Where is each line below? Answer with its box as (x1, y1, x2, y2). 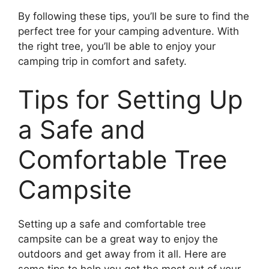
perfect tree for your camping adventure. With (18, 25, 239, 38)
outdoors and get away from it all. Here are (18, 247, 226, 260)
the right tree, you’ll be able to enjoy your (18, 40, 216, 53)
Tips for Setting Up (18, 83, 243, 115)
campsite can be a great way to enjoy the (18, 232, 218, 245)
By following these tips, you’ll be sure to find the (18, 10, 249, 23)
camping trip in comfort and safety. (18, 55, 187, 68)
